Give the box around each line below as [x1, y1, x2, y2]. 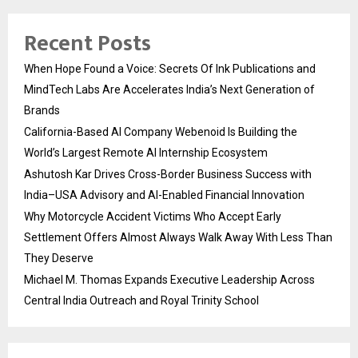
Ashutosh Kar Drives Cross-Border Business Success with [24, 168, 312, 181]
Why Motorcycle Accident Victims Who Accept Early [24, 210, 281, 224]
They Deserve [24, 252, 93, 265]
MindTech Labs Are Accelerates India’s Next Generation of [24, 83, 315, 97]
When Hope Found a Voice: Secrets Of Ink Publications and [24, 62, 316, 76]
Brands [24, 104, 60, 117]
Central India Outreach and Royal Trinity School [24, 294, 259, 308]
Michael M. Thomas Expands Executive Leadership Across [24, 273, 315, 287]
